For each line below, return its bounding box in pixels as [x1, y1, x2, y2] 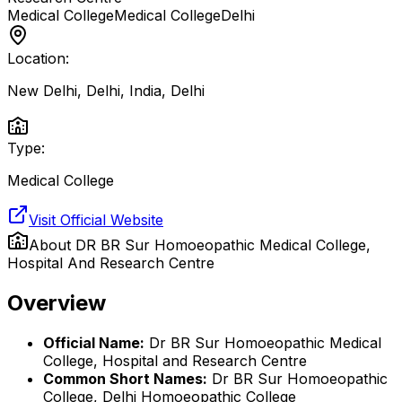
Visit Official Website [29, 211, 163, 229]
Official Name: [43, 333, 144, 352]
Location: [7, 49, 69, 67]
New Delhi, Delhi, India [7, 82, 162, 100]
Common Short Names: [43, 369, 207, 388]
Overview [7, 289, 106, 316]
